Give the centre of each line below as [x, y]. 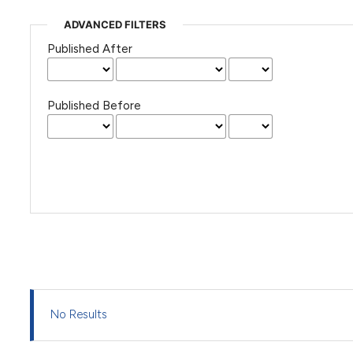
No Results [79, 315]
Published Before [94, 106]
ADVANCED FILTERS [115, 24]
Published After [89, 48]
